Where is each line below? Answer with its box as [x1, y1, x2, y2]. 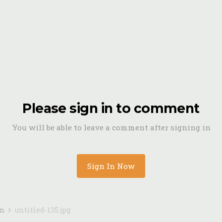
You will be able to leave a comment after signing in [11, 122, 211, 132]
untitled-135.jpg [14, 205, 71, 215]
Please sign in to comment [22, 100, 200, 116]
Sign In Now [87, 161, 135, 171]
